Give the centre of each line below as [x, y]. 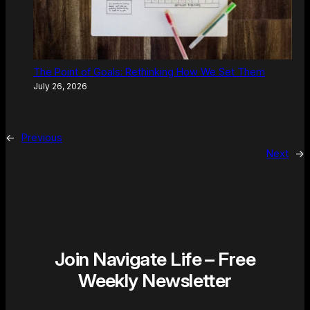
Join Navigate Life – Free [155, 259]
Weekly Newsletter [155, 281]
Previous [42, 137]
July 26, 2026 [60, 86]
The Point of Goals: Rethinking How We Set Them [149, 72]
